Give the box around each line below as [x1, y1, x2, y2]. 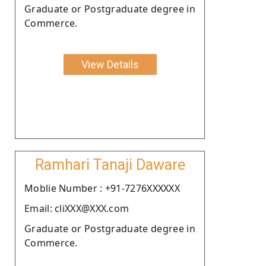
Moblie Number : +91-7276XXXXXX [24, 181, 180, 195]
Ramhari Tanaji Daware [34, 156, 185, 173]
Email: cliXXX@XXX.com [24, 201, 129, 215]
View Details [81, 58, 139, 71]
